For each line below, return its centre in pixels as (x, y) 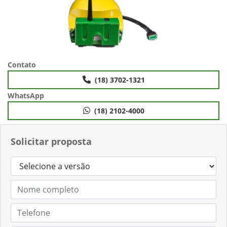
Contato (22, 64)
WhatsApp (26, 95)
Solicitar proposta (51, 141)
